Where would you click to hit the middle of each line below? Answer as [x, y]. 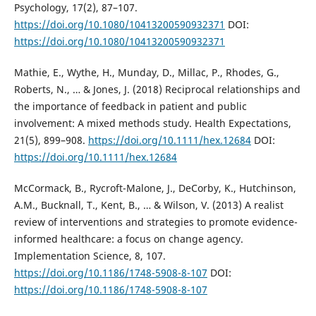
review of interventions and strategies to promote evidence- [156, 221]
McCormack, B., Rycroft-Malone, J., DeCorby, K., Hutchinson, [155, 188]
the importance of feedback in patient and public [130, 106]
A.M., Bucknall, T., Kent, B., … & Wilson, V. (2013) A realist [148, 205]
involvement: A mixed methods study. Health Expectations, [152, 123]
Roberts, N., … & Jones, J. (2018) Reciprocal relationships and [157, 89]
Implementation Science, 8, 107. [90, 255]
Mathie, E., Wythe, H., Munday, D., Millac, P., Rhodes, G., [146, 72]
